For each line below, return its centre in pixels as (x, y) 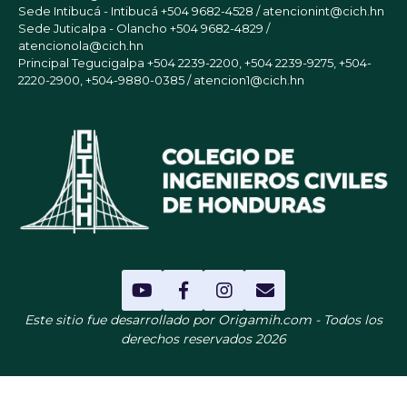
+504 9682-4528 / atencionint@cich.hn (273, 10)
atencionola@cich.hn (81, 45)
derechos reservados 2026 (203, 339)
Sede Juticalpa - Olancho (94, 28)
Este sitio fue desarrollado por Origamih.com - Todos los (203, 320)
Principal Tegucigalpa (83, 62)
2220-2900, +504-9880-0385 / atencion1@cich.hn (161, 79)
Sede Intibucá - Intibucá (89, 10)
